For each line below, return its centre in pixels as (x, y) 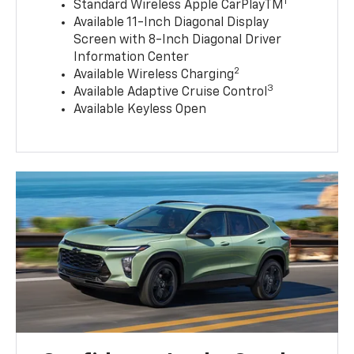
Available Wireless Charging (154, 75)
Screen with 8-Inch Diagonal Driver (178, 40)
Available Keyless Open (140, 109)
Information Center (132, 57)
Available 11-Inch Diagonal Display (171, 23)
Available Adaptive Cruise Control (171, 92)
